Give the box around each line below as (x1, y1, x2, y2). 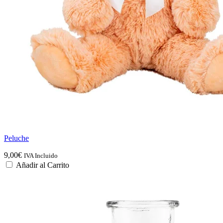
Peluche (4, 134, 29, 143)
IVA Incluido (24, 152, 58, 160)
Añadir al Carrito (16, 161, 69, 170)
